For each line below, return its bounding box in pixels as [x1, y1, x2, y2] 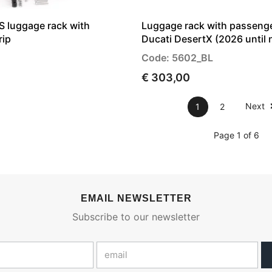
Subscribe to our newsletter [72, 210, 200, 223]
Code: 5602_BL [141, 51, 213, 64]
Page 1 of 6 [213, 129, 259, 140]
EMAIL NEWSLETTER [80, 192, 192, 203]
